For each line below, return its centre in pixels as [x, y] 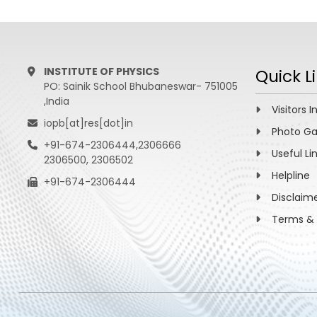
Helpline [291, 175]
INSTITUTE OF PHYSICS [101, 71]
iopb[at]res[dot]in [88, 123]
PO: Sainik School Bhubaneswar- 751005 [140, 86]
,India [56, 101]
